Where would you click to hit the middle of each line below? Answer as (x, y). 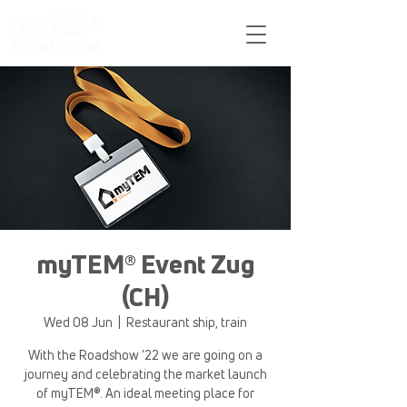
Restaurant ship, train (187, 322)
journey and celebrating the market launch (145, 374)
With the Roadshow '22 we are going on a (145, 355)
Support (145, 18)
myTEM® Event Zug (145, 264)
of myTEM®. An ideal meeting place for (145, 393)
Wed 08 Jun (78, 322)
